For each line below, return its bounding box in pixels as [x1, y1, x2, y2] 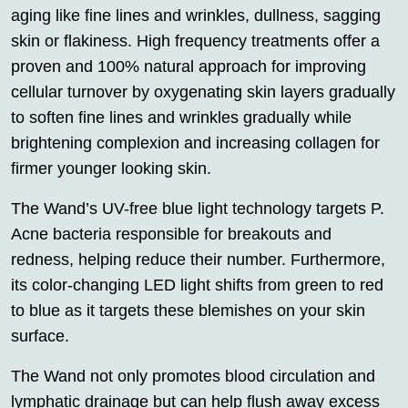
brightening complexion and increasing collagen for [11, 133, 380, 152]
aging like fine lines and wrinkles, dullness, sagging [11, 5, 381, 25]
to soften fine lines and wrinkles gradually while [11, 107, 352, 127]
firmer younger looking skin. [11, 158, 211, 178]
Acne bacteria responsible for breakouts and [11, 224, 331, 243]
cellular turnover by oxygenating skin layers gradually [11, 82, 395, 101]
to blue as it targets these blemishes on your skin [11, 301, 365, 320]
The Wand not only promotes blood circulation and [11, 366, 375, 385]
